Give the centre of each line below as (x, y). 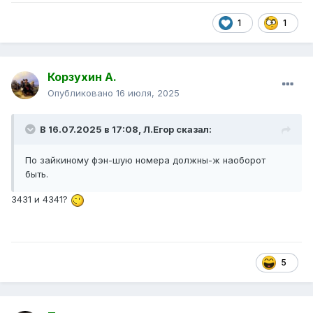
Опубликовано (82, 93)
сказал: (193, 130)
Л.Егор (159, 130)
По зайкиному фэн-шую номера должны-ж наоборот (145, 160)
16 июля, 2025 (148, 93)
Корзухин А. (82, 77)
